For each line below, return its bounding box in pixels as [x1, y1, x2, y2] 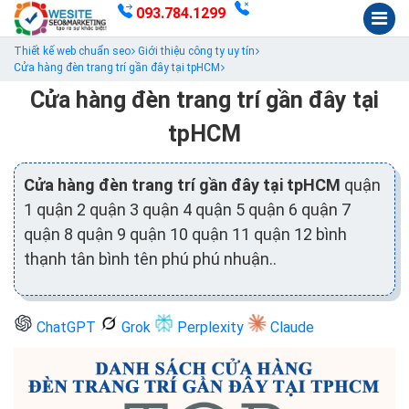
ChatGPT [33, 318, 100, 336]
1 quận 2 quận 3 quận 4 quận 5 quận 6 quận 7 [24, 199, 351, 219]
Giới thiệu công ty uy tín [138, 45, 255, 58]
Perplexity [173, 318, 247, 336]
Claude [267, 318, 314, 336]
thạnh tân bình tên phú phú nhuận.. [24, 248, 277, 268]
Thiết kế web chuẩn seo [14, 45, 131, 58]
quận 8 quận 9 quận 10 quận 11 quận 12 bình [24, 224, 347, 244]
